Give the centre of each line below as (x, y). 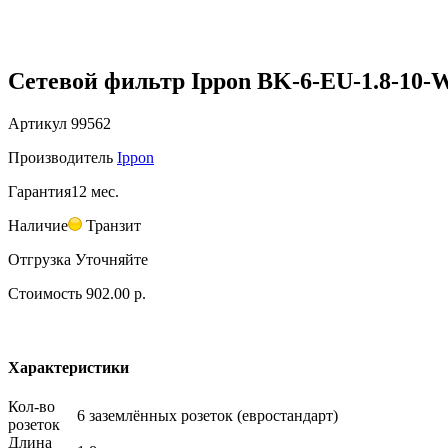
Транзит (111, 226)
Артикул (37, 124)
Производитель (60, 158)
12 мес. (95, 192)
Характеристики (68, 367)
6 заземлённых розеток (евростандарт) (207, 416)
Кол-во (31, 407)
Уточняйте (111, 260)
